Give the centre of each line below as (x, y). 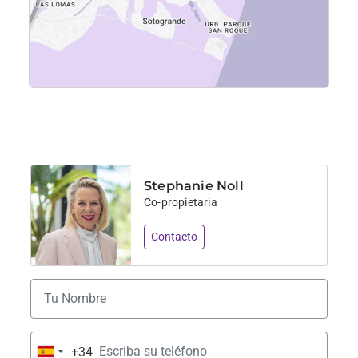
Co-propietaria (181, 202)
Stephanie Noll (194, 186)
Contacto (174, 237)
